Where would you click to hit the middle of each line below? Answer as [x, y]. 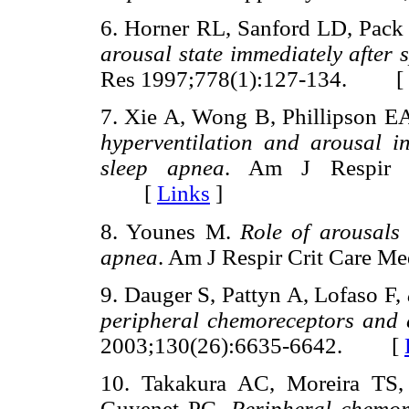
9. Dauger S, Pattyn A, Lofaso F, [254, 294]
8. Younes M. [171, 231]
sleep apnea [163, 168]
